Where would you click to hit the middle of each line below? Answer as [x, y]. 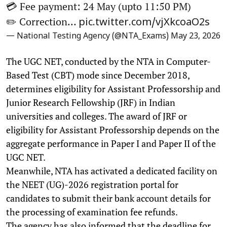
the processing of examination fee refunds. [92, 212]
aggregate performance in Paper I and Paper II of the [111, 143]
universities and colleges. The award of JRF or [97, 116]
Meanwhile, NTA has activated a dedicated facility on [112, 171]
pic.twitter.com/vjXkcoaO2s [144, 23]
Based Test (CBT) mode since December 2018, [98, 75]
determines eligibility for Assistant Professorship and [113, 88]
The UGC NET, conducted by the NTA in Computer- [108, 61]
